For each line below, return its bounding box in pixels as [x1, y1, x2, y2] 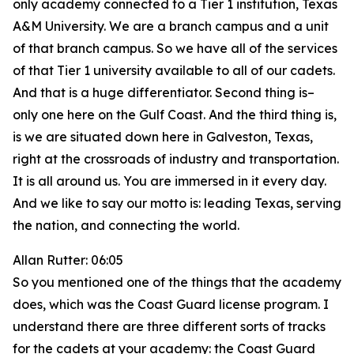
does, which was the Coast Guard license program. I [13, 296, 329, 312]
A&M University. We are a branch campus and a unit [13, 18, 329, 34]
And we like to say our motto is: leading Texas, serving [13, 195, 341, 211]
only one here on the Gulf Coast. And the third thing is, [13, 107, 337, 122]
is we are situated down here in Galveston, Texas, [13, 129, 313, 145]
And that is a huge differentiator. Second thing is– [13, 85, 314, 100]
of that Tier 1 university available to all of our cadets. [13, 62, 335, 78]
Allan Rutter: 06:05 [13, 252, 123, 268]
